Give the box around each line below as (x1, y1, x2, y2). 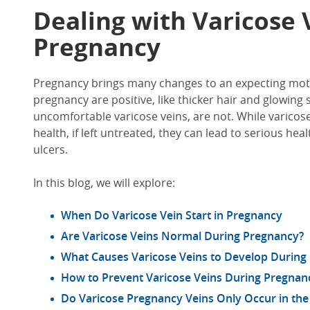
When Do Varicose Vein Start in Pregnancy (61, 208, 282, 224)
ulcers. (33, 142, 68, 158)
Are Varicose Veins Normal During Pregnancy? (61, 228, 304, 244)
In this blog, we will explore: (33, 175, 175, 191)
